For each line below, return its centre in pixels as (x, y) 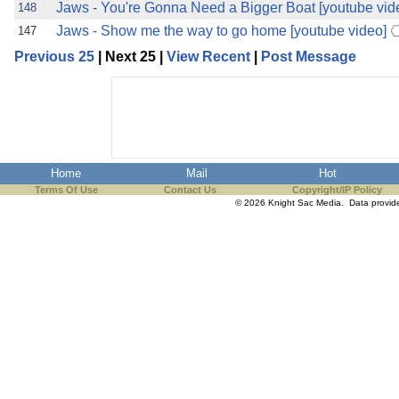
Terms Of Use (66, 190)
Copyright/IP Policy (337, 190)
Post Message (309, 57)
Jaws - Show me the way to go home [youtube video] (221, 31)
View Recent (208, 57)
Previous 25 (54, 57)
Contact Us (190, 190)
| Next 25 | (130, 57)
